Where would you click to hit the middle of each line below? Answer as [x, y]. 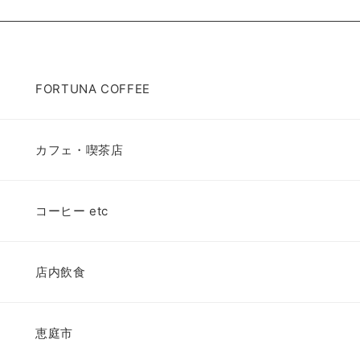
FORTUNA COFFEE [93, 88]
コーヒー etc [72, 211]
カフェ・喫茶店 [80, 149]
